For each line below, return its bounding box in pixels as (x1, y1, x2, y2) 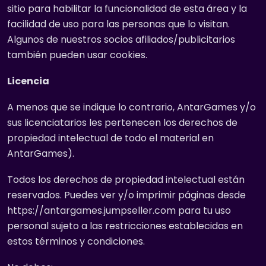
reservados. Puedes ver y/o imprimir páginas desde (7, 188, 246, 202)
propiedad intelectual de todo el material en (7, 131, 214, 145)
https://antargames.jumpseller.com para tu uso (7, 204, 231, 217)
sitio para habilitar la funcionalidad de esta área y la (7, 2, 247, 15)
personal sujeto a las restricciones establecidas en (7, 219, 243, 233)
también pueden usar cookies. (7, 48, 147, 62)
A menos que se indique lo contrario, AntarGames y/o (7, 100, 256, 114)
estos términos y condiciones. (7, 235, 145, 248)
